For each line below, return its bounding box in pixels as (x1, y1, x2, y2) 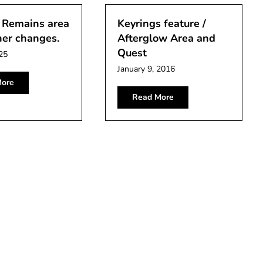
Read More (132, 92, 174, 103)
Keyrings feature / (117, 16, 207, 31)
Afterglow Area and (117, 31, 216, 45)
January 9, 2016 (117, 63, 176, 75)
